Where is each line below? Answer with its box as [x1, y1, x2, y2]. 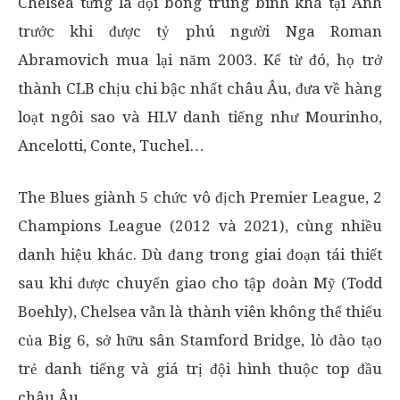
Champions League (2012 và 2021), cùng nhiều [18, 216, 382, 235]
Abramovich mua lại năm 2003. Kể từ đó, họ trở [18, 50, 382, 69]
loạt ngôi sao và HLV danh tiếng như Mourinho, [18, 107, 382, 126]
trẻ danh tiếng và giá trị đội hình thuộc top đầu [18, 359, 382, 378]
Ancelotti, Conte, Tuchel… [18, 136, 204, 154]
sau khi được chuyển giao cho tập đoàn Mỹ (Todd [18, 273, 382, 292]
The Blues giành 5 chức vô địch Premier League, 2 [18, 187, 382, 206]
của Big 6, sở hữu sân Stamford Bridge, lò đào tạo [18, 330, 382, 349]
